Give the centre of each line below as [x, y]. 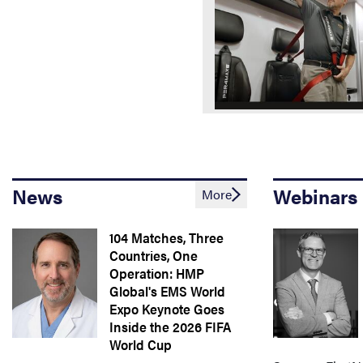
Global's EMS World [167, 291]
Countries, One [154, 255]
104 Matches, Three [167, 237]
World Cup [141, 344]
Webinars [316, 196]
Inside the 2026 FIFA [170, 327]
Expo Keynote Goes [167, 309]
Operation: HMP [157, 273]
